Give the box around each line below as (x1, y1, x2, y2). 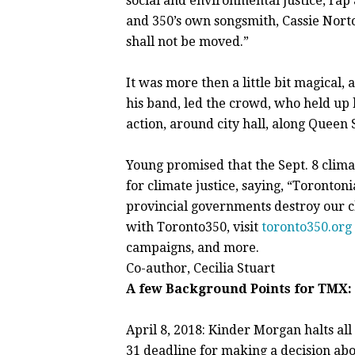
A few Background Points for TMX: (126, 281, 352, 296)
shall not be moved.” (126, 34, 252, 49)
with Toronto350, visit (126, 219, 261, 235)
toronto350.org (261, 219, 352, 235)
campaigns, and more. (126, 240, 259, 255)
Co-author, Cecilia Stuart (126, 261, 275, 276)
